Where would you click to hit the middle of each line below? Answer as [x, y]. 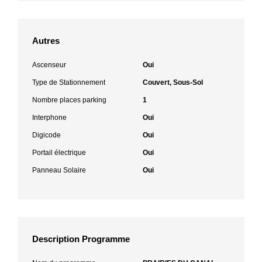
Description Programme [81, 239]
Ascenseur [49, 65]
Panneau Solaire [59, 170]
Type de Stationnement [69, 82]
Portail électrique [59, 152]
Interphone [49, 117]
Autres [46, 40]
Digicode [46, 135]
